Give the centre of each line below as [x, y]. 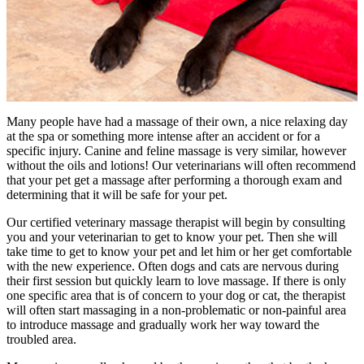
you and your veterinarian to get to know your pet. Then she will [172, 237]
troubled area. [41, 340]
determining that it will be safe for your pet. [117, 195]
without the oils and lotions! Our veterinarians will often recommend [181, 166]
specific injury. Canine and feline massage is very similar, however [176, 151]
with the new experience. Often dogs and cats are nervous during [173, 266]
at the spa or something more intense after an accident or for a [163, 136]
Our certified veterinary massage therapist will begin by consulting [176, 223]
